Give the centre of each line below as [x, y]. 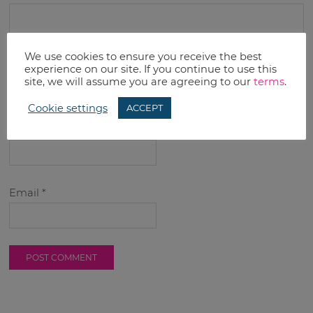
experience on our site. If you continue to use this [151, 69]
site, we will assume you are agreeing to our [139, 82]
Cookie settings [68, 108]
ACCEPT [145, 108]
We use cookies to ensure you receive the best [143, 57]
